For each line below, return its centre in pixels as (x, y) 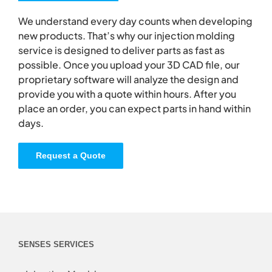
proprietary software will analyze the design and (128, 80)
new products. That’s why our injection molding (127, 36)
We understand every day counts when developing (135, 21)
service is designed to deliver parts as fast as (121, 50)
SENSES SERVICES (56, 245)
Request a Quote (71, 156)
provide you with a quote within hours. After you (127, 94)
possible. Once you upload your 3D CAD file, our (129, 65)
